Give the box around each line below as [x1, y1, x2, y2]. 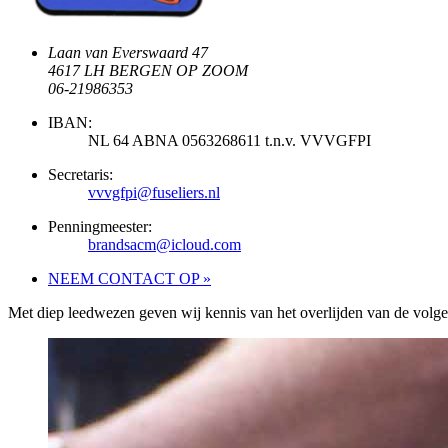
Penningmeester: [48, 217, 152, 235]
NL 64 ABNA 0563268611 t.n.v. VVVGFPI [88, 131, 371, 149]
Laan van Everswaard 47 [48, 43, 208, 61]
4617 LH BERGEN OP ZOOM [48, 61, 248, 79]
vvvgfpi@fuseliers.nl [88, 183, 220, 201]
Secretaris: [48, 165, 113, 183]
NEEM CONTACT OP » [48, 269, 211, 287]
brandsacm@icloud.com [88, 235, 241, 253]
